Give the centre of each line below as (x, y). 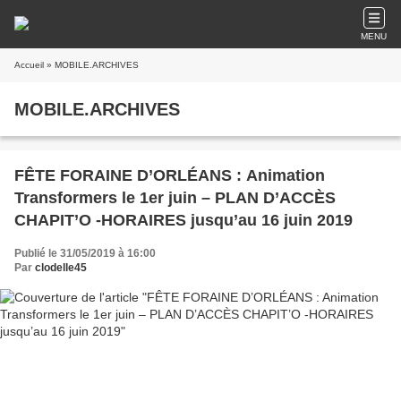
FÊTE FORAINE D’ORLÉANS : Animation (170, 175)
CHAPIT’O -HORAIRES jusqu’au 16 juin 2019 (183, 220)
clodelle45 (61, 268)
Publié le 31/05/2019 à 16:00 (85, 253)
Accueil (29, 65)
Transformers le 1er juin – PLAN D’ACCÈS (175, 198)
